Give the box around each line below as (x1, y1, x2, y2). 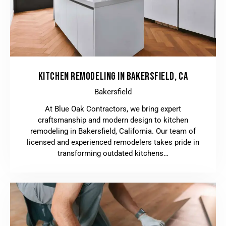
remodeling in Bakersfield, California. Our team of (30, 126, 196, 136)
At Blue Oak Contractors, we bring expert (45, 104, 181, 114)
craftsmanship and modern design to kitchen (38, 115, 188, 125)
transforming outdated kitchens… (58, 148, 168, 158)
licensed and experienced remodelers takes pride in (27, 137, 199, 147)
